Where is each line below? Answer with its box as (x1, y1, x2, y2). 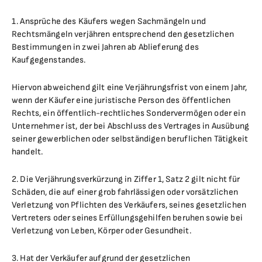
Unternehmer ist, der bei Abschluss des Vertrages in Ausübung (12, 120, 249, 132)
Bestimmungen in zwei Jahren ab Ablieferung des (12, 42, 199, 53)
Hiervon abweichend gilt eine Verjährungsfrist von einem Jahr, (12, 82, 247, 93)
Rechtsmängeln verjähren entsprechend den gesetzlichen (12, 29, 234, 40)
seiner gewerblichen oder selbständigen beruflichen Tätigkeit (12, 133, 248, 144)
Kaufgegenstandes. (12, 54, 86, 65)
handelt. (12, 146, 43, 157)
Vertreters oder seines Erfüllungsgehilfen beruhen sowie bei (12, 212, 243, 223)
